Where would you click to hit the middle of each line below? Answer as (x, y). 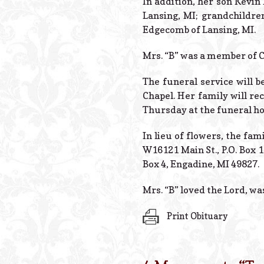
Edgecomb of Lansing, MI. (199, 29)
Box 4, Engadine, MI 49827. (201, 164)
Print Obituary (196, 216)
